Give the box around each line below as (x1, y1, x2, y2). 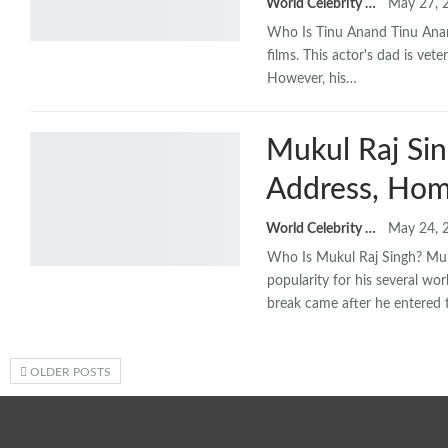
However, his (267, 71, 346, 86)
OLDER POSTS (27, 365, 111, 378)
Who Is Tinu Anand (267, 25, 391, 40)
